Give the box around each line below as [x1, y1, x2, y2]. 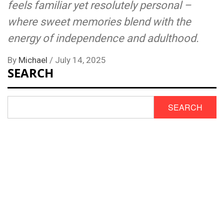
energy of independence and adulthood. [7, 32, 199, 45]
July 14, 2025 [55, 55, 106, 65]
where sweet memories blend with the [7, 15, 191, 28]
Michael [18, 55, 49, 65]
